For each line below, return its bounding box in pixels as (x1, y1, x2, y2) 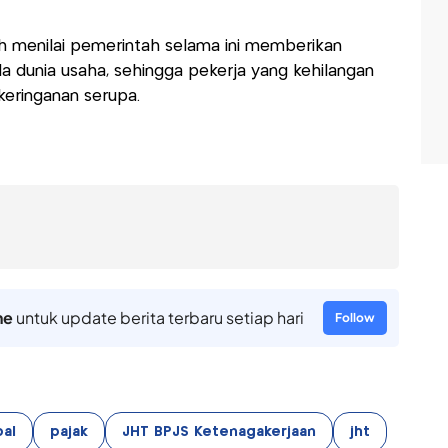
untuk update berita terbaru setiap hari (12, 307, 304, 329)
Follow (334, 310, 375, 326)
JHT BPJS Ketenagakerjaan (121, 425, 316, 440)
